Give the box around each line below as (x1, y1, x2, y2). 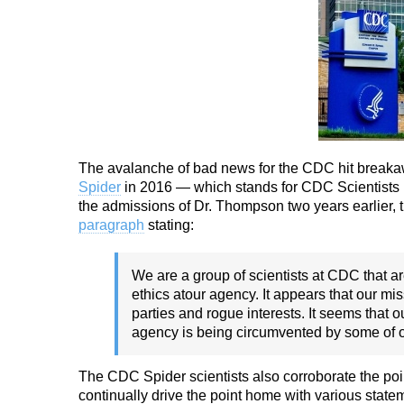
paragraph (78, 217, 144, 233)
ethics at (132, 287, 185, 302)
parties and (132, 306, 207, 321)
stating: (144, 217, 194, 233)
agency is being (132, 325, 236, 340)
